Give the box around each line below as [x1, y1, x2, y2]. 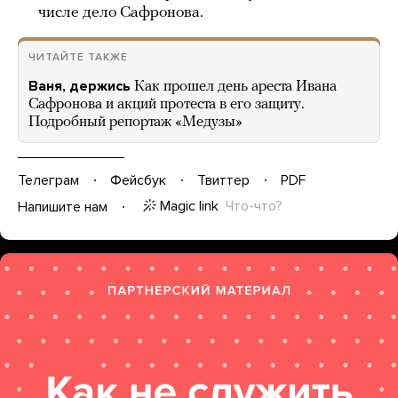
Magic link [160, 197, 219, 215]
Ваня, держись [28, 77, 131, 95]
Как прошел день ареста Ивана [134, 79, 337, 94]
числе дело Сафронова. [38, 4, 203, 21]
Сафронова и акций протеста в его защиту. [28, 97, 305, 112]
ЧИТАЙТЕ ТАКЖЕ [28, 51, 128, 63]
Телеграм [18, 171, 79, 189]
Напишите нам [18, 197, 107, 216]
